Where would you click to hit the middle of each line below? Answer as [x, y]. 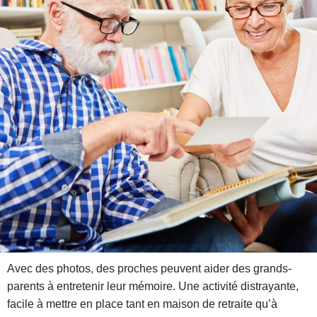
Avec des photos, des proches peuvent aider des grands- [149, 269]
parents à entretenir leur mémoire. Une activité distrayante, [153, 287]
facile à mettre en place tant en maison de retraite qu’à [142, 304]
